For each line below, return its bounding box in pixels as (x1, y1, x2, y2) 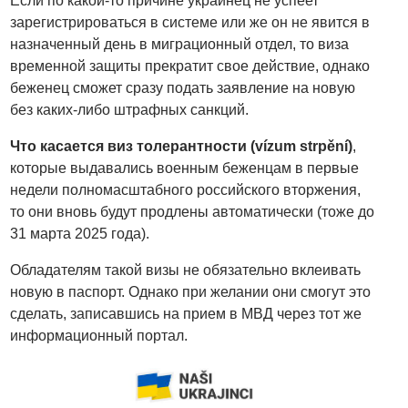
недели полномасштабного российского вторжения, (10, 181, 362, 198)
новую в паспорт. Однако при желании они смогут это (10, 283, 372, 300)
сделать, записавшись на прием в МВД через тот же (10, 305, 362, 321)
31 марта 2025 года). (10, 225, 150, 241)
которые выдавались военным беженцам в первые (10, 159, 360, 176)
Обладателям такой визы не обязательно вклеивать (10, 261, 362, 278)
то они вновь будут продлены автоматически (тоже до (10, 203, 375, 219)
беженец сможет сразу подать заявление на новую (10, 79, 356, 96)
